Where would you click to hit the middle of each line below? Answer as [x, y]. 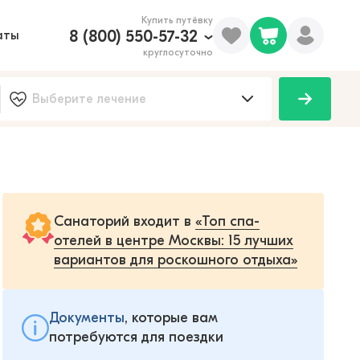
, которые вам [171, 318]
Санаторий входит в [125, 221]
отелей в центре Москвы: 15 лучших [174, 241]
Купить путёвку [177, 20]
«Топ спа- [227, 221]
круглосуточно [178, 52]
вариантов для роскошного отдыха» [176, 260]
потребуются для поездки [136, 337]
